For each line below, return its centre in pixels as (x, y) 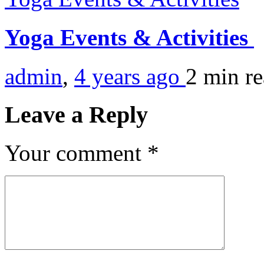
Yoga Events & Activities (129, 37)
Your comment (76, 153)
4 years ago (130, 77)
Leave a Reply (76, 114)
